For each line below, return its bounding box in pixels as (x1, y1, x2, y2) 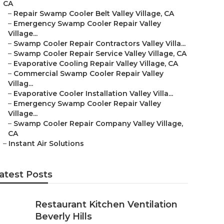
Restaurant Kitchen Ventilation (35, 199, 177, 210)
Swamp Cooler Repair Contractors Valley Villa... (13, 39, 185, 48)
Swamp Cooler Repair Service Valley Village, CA (13, 49, 186, 58)
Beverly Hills (35, 211, 92, 222)
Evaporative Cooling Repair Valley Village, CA (13, 59, 178, 68)
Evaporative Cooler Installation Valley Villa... (13, 89, 173, 98)
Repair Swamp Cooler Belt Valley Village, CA (13, 9, 174, 18)
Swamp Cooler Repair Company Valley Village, (13, 119, 183, 128)
